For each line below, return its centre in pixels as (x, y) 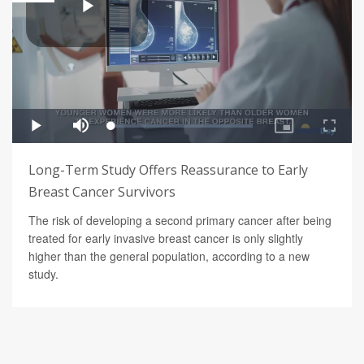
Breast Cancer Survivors (102, 191)
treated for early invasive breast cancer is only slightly (166, 238)
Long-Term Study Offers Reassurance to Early (168, 169)
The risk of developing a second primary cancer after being (180, 220)
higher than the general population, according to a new (169, 256)
